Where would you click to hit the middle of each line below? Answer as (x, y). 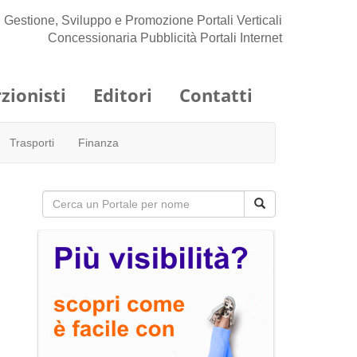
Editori (123, 95)
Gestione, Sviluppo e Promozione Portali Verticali (143, 20)
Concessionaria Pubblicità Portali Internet (165, 38)
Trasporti (31, 143)
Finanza (98, 143)
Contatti (216, 95)
